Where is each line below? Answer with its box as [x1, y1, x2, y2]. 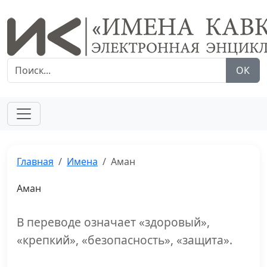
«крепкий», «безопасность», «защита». [17, 232, 232, 248]
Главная [17, 155, 54, 168]
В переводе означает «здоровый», [17, 214, 210, 230]
